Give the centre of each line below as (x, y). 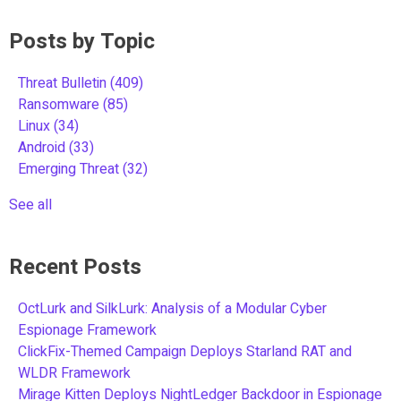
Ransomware (60, 104)
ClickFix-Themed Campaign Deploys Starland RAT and (185, 351)
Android (43, 147)
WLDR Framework (74, 373)
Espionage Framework (87, 330)
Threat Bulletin (64, 83)
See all (30, 205)
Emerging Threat (70, 169)
